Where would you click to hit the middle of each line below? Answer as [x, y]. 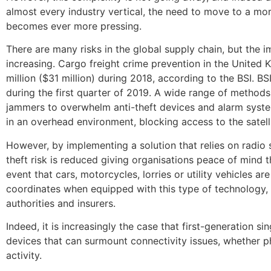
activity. [25, 256]
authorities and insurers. [62, 203]
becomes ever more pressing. [75, 26]
